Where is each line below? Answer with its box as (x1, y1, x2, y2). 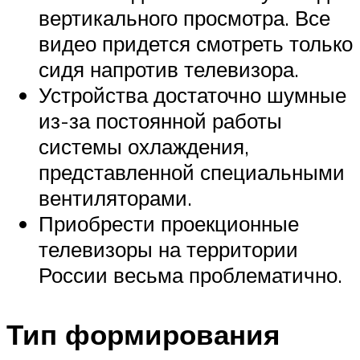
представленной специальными (39, 159, 345, 186)
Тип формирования (6, 316, 280, 352)
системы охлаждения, (39, 133, 249, 160)
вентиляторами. (39, 185, 192, 211)
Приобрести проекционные (39, 211, 299, 237)
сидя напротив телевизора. (39, 56, 299, 83)
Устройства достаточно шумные (39, 82, 346, 108)
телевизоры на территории (39, 236, 298, 263)
